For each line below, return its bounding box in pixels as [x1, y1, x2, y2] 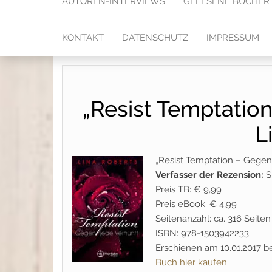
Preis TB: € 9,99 [155, 184, 222, 195]
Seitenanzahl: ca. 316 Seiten [155, 213, 271, 224]
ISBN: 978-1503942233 [155, 228, 249, 239]
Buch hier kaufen [155, 257, 227, 268]
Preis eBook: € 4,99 [155, 199, 237, 209]
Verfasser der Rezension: [155, 169, 263, 180]
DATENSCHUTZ [122, 32, 188, 43]
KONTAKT [62, 32, 104, 43]
